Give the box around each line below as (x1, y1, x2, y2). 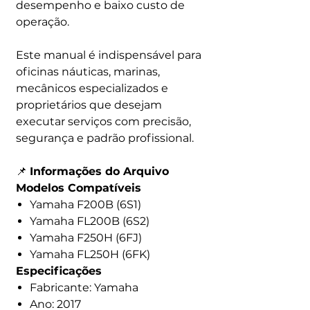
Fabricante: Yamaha (30, 281, 138, 294)
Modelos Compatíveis (16, 181, 141, 194)
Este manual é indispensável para (16, 48, 201, 62)
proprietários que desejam (16, 98, 162, 111)
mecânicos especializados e (16, 82, 168, 95)
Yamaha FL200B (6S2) (30, 215, 149, 228)
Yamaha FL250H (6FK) (30, 248, 150, 261)
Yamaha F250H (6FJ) (30, 231, 142, 244)
